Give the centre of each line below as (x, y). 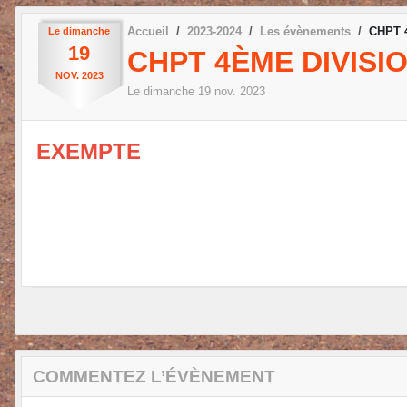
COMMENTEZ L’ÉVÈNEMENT (154, 376)
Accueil (148, 31)
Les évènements (305, 31)
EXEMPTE (89, 151)
